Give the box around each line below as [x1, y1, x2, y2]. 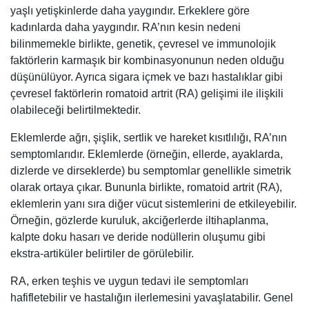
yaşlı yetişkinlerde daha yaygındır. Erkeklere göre [10, 4, 250, 17]
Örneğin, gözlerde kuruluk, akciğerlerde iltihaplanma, [10, 214, 268, 226]
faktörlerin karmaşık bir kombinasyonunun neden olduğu [10, 54, 284, 66]
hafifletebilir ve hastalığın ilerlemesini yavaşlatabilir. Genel [10, 291, 293, 303]
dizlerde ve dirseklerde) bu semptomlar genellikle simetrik [10, 164, 291, 177]
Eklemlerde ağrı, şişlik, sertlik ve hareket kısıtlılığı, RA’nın [10, 131, 287, 143]
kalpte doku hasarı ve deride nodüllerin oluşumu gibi [10, 230, 266, 243]
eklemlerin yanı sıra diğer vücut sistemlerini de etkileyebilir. [10, 197, 297, 210]
